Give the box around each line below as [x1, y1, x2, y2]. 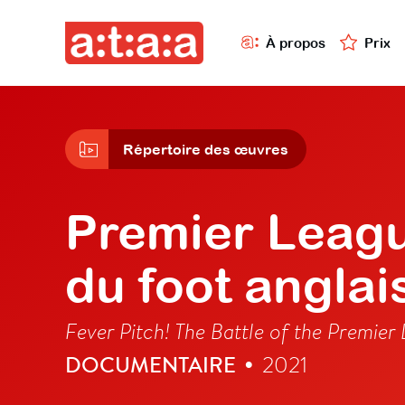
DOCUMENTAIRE [65, 350, 236, 380]
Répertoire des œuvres [123, 141, 288, 158]
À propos [266, 34, 325, 51]
